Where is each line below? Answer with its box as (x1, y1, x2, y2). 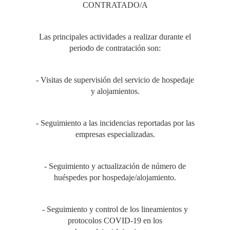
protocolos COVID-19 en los (68, 216, 162, 225)
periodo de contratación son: (69, 44, 161, 52)
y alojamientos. (90, 87, 140, 95)
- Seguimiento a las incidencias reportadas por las (35, 119, 195, 127)
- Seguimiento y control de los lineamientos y (42, 205, 188, 214)
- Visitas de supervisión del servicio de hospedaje (36, 75, 194, 84)
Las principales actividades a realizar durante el (39, 32, 191, 41)
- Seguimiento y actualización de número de (44, 162, 186, 170)
